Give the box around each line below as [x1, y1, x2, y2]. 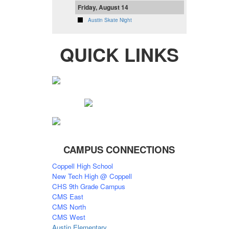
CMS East [52, 191, 83, 201]
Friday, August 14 [78, 3, 128, 12]
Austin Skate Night [88, 16, 132, 24]
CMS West [52, 212, 85, 222]
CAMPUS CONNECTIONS [63, 142, 175, 156]
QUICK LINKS [59, 41, 179, 68]
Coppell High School [52, 161, 113, 171]
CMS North [52, 201, 86, 212]
